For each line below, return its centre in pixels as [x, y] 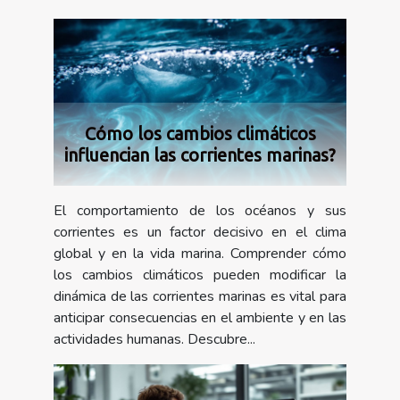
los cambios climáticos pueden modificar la [200, 275]
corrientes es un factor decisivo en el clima [200, 233]
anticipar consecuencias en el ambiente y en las [200, 318]
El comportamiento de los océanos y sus [200, 211]
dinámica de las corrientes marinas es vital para [200, 297]
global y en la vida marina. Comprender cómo [200, 254]
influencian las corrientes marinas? [200, 155]
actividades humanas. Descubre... [154, 340]
